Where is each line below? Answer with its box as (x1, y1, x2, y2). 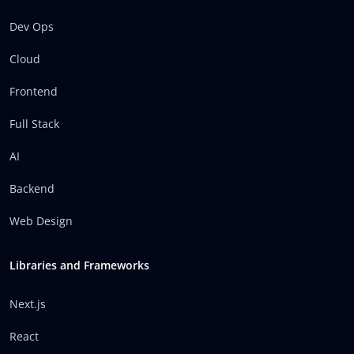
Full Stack (9, 116, 59, 131)
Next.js (9, 296, 46, 311)
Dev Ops (9, 19, 54, 34)
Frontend (9, 84, 58, 99)
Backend (9, 181, 55, 196)
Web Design (9, 213, 73, 228)
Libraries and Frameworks (9, 258, 149, 273)
